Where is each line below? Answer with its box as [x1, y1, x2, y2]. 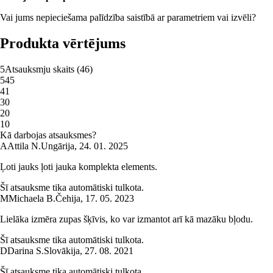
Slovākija [44, 246, 80, 257]
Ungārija [41, 141, 74, 152]
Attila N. [7, 141, 41, 152]
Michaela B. [9, 193, 55, 204]
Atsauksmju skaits [5, 64, 74, 75]
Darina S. [7, 246, 44, 257]
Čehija [55, 193, 80, 204]
